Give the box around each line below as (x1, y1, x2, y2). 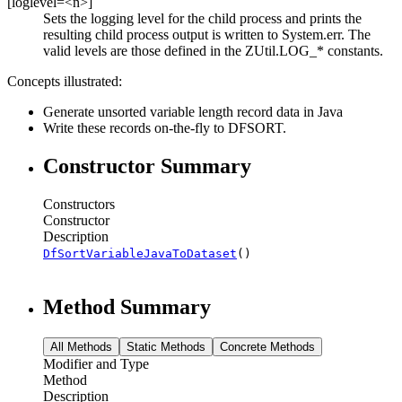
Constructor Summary (43, 153, 251, 178)
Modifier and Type (43, 355, 149, 371)
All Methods (50, 339, 112, 354)
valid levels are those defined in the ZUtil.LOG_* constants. (43, 42, 383, 58)
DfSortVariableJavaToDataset (43, 246, 237, 260)
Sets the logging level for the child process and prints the (43, 10, 362, 26)
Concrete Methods (220, 339, 315, 354)
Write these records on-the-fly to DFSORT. (43, 119, 286, 135)
